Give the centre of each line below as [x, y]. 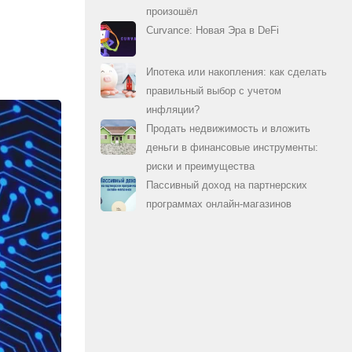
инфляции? [173, 110]
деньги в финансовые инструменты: [232, 148]
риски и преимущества [200, 167]
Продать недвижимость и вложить [228, 129]
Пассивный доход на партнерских [227, 185]
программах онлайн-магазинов [219, 204]
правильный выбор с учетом [214, 91]
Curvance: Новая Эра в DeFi [213, 31]
